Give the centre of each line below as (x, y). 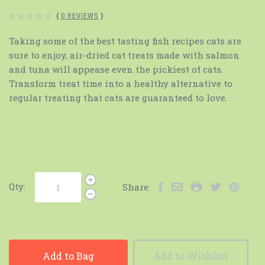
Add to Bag (68, 256)
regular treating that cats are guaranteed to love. (118, 98)
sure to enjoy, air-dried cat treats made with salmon (124, 55)
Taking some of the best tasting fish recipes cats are (125, 41)
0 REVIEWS (80, 16)
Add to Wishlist (190, 256)
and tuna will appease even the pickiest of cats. (116, 70)
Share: (136, 187)
